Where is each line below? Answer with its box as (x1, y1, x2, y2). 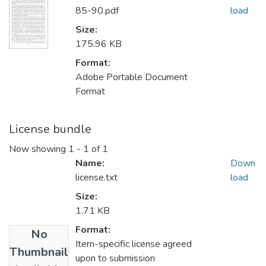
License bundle (9, 121, 91, 138)
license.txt (75, 171, 118, 185)
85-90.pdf (75, 4, 119, 18)
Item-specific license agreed (75, 237, 192, 251)
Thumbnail (9, 244, 68, 261)
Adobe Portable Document (75, 71, 188, 84)
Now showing (9, 142, 68, 156)
